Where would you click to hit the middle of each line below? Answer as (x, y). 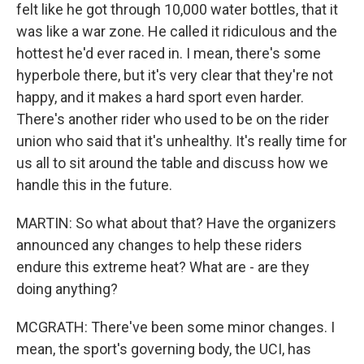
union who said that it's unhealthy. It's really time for (182, 141)
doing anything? (67, 289)
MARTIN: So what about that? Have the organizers (176, 223)
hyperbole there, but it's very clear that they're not (175, 75)
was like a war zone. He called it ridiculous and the (177, 31)
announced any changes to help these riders (159, 245)
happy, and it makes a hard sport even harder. (160, 97)
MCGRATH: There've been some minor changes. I (175, 327)
